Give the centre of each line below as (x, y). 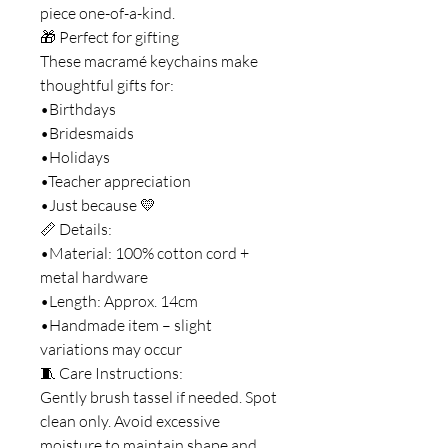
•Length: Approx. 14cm (119, 300)
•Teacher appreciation (115, 180)
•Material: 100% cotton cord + (144, 252)
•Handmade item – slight (126, 324)
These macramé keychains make (149, 60)
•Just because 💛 (98, 204)
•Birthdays (78, 108)
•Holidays (75, 156)
